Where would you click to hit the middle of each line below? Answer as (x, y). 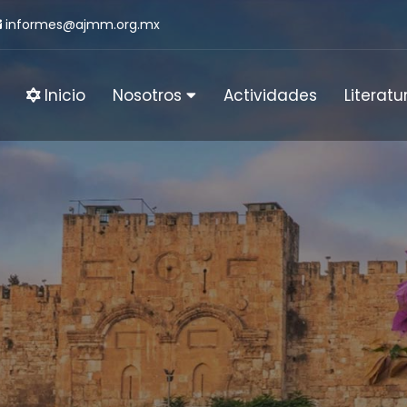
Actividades (270, 95)
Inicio (63, 95)
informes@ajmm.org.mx (81, 25)
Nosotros (149, 95)
